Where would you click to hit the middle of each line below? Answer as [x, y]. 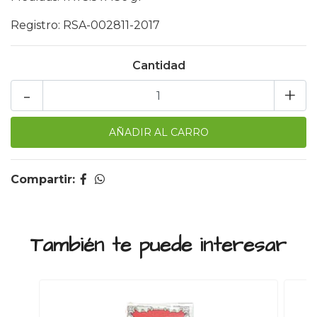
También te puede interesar [158, 245]
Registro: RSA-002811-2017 [85, 25]
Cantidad [158, 65]
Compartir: [43, 179]
